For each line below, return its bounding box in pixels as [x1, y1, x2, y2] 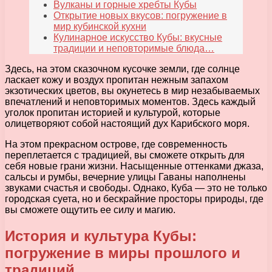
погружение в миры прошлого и [5, 245, 240, 262]
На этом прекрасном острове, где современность [5, 139, 227, 150]
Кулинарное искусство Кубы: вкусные [53, 32, 222, 43]
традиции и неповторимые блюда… [53, 43, 214, 54]
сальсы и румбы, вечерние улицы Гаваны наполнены [5, 172, 246, 183]
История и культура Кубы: [5, 228, 197, 245]
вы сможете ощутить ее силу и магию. [5, 205, 175, 216]
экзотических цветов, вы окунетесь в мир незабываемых [5, 86, 260, 97]
